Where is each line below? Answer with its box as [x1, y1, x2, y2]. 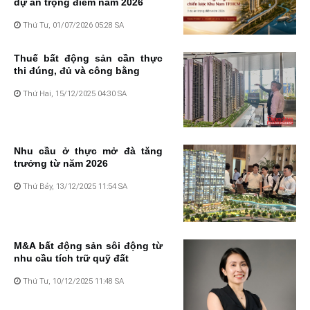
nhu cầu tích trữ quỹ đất [14, 253, 129, 264]
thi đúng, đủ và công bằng [14, 65, 140, 76]
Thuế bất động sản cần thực [14, 53, 163, 64]
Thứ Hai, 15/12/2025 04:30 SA [21, 89, 127, 98]
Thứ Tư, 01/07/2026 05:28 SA [21, 20, 124, 30]
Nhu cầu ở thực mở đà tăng [14, 145, 163, 156]
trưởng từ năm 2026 [14, 157, 108, 169]
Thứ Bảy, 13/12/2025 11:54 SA [21, 181, 127, 191]
